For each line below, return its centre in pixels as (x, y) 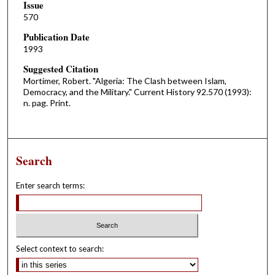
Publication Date (56, 37)
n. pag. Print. (47, 103)
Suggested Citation (60, 68)
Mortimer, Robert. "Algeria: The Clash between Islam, (125, 80)
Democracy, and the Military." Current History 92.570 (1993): (137, 91)
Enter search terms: (51, 186)
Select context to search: (60, 248)
